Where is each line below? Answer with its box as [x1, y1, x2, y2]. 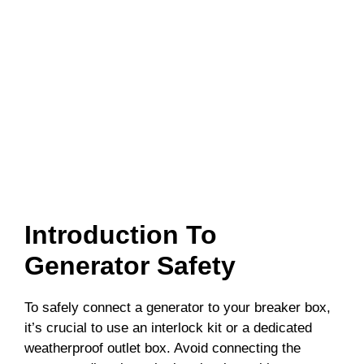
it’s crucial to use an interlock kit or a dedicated [24, 319, 312, 336]
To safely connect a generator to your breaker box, [24, 299, 331, 315]
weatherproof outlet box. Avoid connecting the [24, 340, 301, 356]
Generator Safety [24, 250, 236, 280]
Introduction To [24, 219, 217, 249]
